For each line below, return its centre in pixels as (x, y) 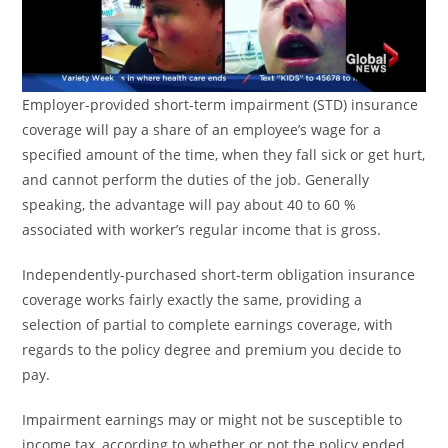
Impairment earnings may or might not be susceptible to (212, 420)
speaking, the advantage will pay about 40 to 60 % (189, 205)
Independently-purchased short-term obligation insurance (219, 275)
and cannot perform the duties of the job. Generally (196, 180)
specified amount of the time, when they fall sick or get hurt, (224, 155)
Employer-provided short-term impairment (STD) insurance (220, 105)
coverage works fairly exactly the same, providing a (192, 300)
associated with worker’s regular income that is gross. (202, 230)
